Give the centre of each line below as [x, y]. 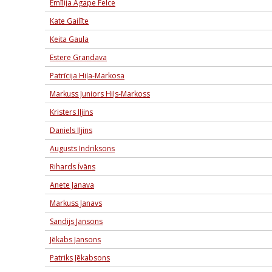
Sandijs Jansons [76, 221]
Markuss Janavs [76, 203]
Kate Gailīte [69, 21]
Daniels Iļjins [71, 130]
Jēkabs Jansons [75, 240]
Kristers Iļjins [71, 112]
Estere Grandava [78, 57]
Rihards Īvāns [73, 167]
